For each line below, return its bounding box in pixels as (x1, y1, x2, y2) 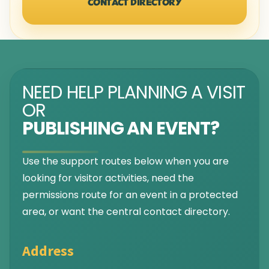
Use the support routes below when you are (22, 154, 229, 169)
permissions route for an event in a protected (22, 188, 238, 202)
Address (22, 241, 74, 261)
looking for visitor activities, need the (22, 171, 194, 186)
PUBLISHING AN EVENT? (22, 116, 220, 141)
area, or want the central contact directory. (22, 205, 230, 219)
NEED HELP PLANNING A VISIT (22, 80, 245, 105)
